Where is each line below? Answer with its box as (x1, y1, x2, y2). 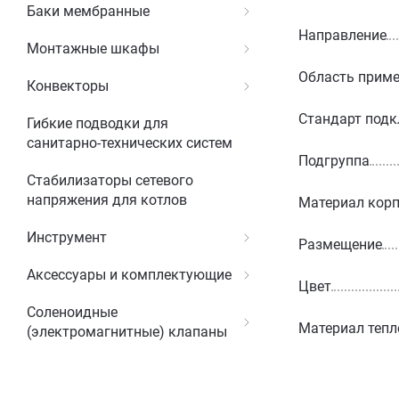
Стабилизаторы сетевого (27, 172, 193, 189)
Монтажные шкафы (27, 40, 159, 57)
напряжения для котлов (27, 191, 187, 208)
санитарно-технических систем (27, 134, 232, 151)
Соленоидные (27, 304, 118, 321)
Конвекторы (27, 77, 109, 94)
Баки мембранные (27, 3, 150, 20)
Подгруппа (298, 151, 370, 169)
